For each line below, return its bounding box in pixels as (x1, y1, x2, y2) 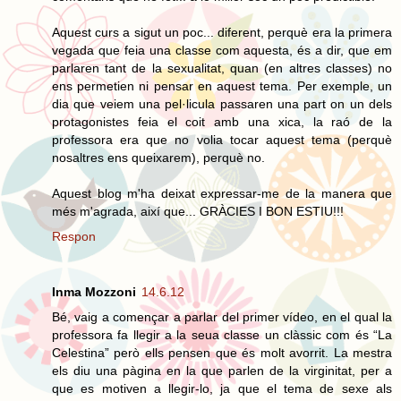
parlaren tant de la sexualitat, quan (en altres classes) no (52, 60, 392, 75)
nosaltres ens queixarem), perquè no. (52, 149, 265, 165)
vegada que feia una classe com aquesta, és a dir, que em (52, 42, 392, 57)
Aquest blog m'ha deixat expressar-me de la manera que (52, 185, 392, 200)
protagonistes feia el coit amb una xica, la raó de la (52, 114, 392, 129)
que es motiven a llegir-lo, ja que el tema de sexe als (52, 380, 392, 396)
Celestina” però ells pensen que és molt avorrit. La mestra (52, 345, 392, 360)
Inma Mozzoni (52, 284, 136, 299)
